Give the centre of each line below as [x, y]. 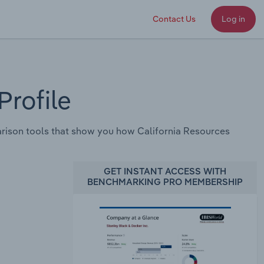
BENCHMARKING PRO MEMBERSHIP [165, 183]
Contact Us [174, 19]
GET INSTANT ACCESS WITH [165, 172]
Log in [233, 19]
